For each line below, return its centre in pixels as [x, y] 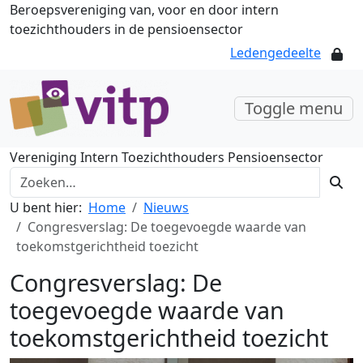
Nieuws [166, 207]
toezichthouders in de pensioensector [126, 29]
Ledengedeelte [275, 53]
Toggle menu [294, 108]
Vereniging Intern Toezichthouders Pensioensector [167, 157]
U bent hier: [46, 207]
